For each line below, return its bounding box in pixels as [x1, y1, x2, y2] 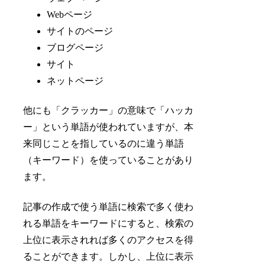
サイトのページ [47, 26, 114, 36]
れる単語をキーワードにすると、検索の [23, 218, 194, 228]
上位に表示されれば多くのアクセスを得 [23, 234, 194, 245]
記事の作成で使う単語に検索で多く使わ [23, 201, 194, 212]
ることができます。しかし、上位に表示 [23, 251, 194, 261]
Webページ [47, 9, 93, 20]
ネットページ [47, 76, 104, 86]
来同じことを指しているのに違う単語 [23, 138, 185, 149]
